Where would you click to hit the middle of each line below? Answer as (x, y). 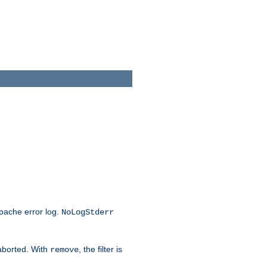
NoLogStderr (88, 212)
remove (64, 250)
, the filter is (100, 249)
